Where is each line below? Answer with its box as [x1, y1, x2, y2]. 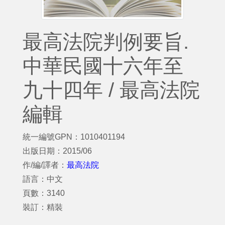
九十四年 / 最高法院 [23, 79, 200, 101]
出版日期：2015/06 [23, 147, 92, 155]
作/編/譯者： [23, 161, 67, 169]
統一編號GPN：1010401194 [23, 133, 125, 141]
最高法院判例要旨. [23, 31, 189, 53]
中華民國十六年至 [23, 55, 183, 77]
